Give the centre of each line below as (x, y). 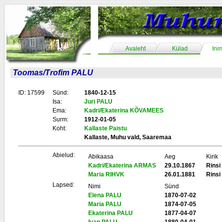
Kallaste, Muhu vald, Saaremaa (128, 137)
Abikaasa (101, 157)
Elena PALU (105, 195)
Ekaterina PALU (111, 213)
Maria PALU (105, 204)
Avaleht (135, 49)
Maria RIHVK (106, 174)
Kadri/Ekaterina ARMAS (122, 166)
